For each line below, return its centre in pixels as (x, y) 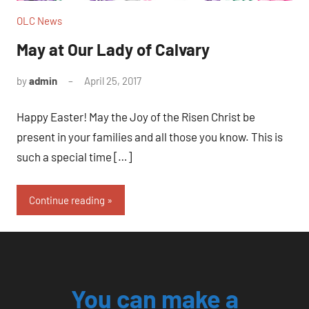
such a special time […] (74, 157)
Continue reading (67, 200)
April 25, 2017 (113, 80)
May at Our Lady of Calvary (113, 49)
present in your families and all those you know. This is (150, 137)
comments (165, 98)
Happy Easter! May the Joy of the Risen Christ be (136, 117)
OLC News (39, 20)
